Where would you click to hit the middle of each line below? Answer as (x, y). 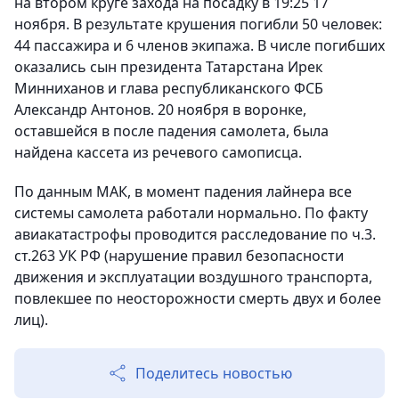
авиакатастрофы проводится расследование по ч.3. (195, 235)
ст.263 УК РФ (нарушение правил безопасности (179, 256)
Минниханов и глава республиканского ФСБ (169, 89)
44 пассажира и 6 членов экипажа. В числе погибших (199, 46)
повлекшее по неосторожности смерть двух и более (198, 299)
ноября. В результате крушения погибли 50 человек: (198, 24)
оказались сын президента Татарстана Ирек (168, 67)
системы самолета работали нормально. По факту (191, 213)
